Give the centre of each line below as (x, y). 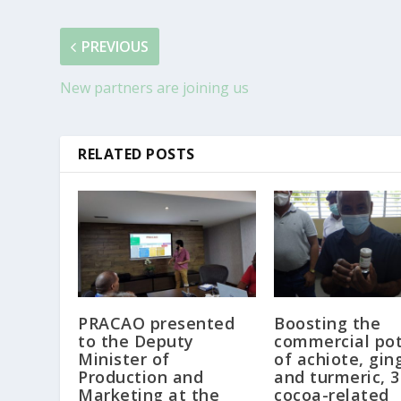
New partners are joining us (155, 88)
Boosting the (327, 324)
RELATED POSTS (137, 154)
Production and (141, 377)
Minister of (124, 359)
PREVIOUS (115, 47)
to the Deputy (136, 341)
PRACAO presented (157, 324)
